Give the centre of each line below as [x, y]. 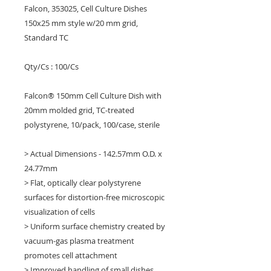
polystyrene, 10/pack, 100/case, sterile [92, 124]
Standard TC [46, 37]
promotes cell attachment [71, 255]
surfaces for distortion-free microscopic [94, 197]
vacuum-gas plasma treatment [79, 240]
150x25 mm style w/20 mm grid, [81, 23]
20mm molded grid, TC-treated [79, 110]
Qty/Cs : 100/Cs [51, 66]
